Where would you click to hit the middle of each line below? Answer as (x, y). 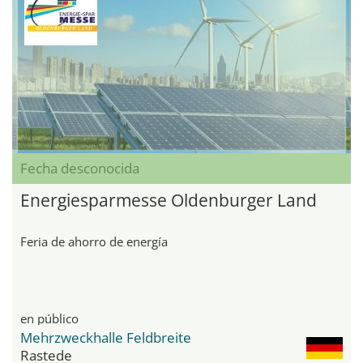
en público (49, 318)
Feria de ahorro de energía (94, 241)
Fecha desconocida (80, 168)
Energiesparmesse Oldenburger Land (169, 200)
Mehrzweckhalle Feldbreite (106, 337)
